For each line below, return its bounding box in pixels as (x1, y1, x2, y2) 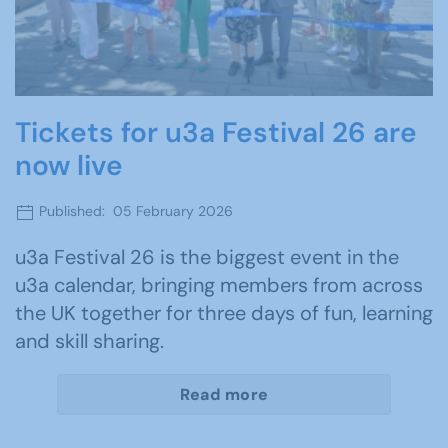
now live (15, 147, 123, 185)
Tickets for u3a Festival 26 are (15, 114, 417, 152)
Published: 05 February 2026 (35, 202, 233, 221)
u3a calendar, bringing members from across (15, 271, 423, 298)
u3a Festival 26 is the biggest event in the (15, 243, 399, 270)
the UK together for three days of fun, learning (15, 299, 433, 326)
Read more (179, 383, 269, 405)
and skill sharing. (15, 327, 164, 354)
